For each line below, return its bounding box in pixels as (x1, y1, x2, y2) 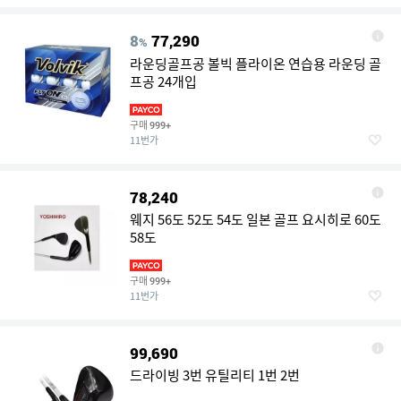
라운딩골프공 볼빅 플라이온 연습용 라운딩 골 (130, 54, 381, 73)
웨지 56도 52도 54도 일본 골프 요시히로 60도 (130, 209, 381, 229)
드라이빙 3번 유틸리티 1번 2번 (130, 365, 300, 385)
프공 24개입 (130, 72, 197, 91)
